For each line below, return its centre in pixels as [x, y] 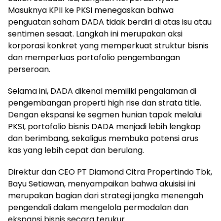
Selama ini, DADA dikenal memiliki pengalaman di [102, 91]
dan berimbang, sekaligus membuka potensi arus [103, 138]
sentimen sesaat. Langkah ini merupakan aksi [95, 34]
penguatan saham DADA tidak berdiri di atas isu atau [110, 22]
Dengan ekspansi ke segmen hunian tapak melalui [105, 114]
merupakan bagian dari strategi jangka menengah [106, 195]
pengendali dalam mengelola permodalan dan [98, 207]
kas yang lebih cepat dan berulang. [76, 150]
